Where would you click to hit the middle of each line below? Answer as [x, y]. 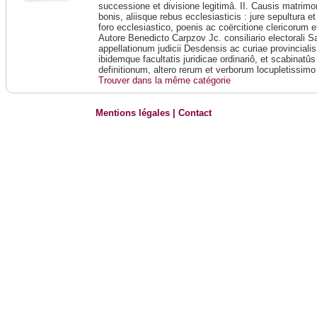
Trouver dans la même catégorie [165, 81]
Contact [195, 113]
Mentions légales [133, 113]
